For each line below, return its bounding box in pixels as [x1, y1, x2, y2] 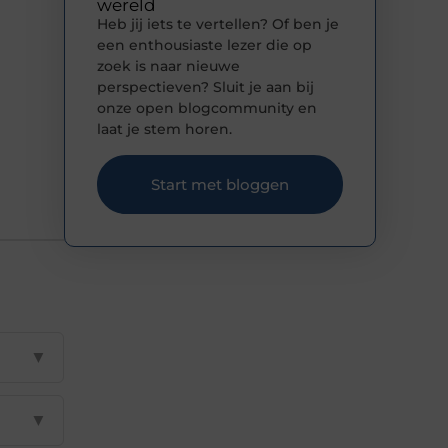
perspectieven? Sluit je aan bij [97, 78, 314, 97]
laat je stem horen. [97, 120, 232, 139]
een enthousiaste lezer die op [97, 36, 312, 55]
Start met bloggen [151, 174, 289, 194]
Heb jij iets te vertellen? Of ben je [97, 15, 339, 34]
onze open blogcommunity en [97, 99, 317, 118]
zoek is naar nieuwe [97, 57, 240, 76]
